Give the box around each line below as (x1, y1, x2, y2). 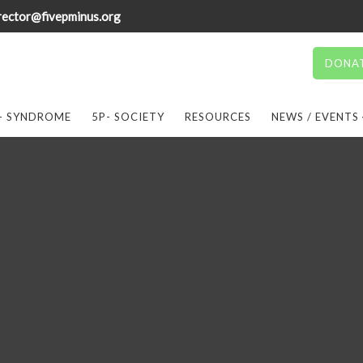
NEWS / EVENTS (271, 110, 359, 123)
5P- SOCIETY (92, 110, 164, 123)
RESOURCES (185, 110, 251, 123)
